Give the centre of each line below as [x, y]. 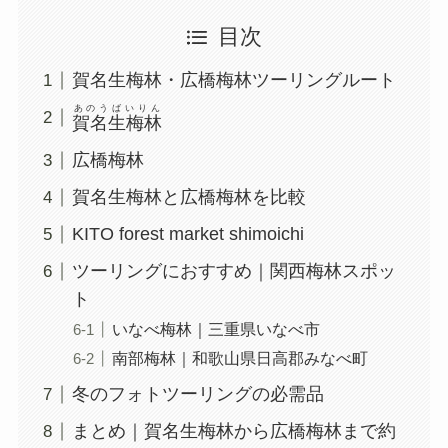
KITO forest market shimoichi [187, 234]
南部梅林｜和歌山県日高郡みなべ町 [239, 358]
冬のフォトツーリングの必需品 [197, 394]
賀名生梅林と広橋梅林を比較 [188, 197]
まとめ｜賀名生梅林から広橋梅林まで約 [233, 431]
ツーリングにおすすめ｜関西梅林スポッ [233, 271]
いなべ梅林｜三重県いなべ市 [215, 329]
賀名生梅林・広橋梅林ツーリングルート [233, 80]
